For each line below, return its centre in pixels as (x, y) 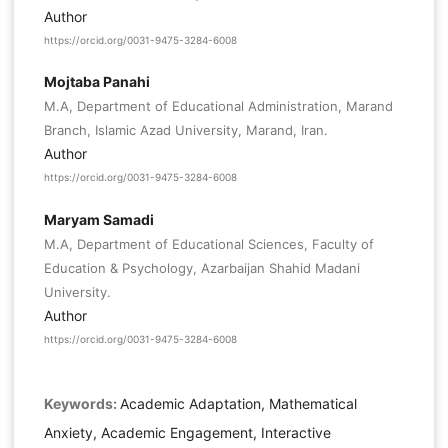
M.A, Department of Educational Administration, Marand (218, 106)
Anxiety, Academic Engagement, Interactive (187, 433)
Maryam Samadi (98, 219)
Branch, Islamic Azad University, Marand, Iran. (185, 130)
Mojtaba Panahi (96, 82)
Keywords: (81, 404)
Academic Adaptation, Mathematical (238, 404)
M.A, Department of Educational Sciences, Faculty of (208, 243)
